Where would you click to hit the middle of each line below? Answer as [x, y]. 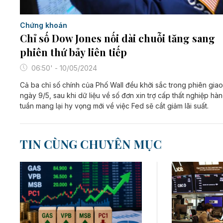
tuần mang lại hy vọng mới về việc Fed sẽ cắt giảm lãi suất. [114, 106]
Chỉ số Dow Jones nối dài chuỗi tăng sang [117, 38]
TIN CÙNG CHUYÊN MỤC [91, 144]
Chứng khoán [44, 25]
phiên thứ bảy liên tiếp [73, 52]
